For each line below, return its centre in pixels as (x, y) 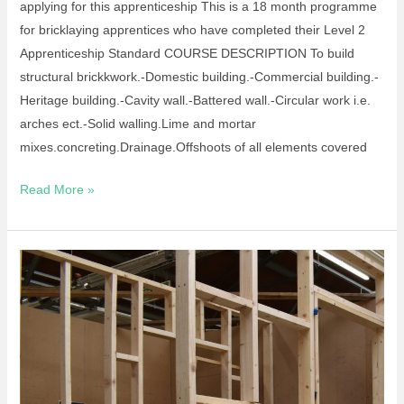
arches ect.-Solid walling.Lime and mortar (138, 124)
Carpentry (47, 331)
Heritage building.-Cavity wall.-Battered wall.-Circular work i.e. (195, 101)
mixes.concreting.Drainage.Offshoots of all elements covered (193, 147)
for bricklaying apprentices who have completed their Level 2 (192, 30)
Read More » (57, 190)
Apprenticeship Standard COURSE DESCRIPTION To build (187, 54)
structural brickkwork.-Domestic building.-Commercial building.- (199, 77)
